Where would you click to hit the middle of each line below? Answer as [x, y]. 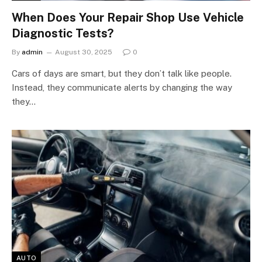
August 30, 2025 [84, 52]
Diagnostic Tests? [63, 33]
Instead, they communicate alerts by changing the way [122, 87]
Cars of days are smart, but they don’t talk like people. [122, 73]
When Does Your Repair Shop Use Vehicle [128, 18]
